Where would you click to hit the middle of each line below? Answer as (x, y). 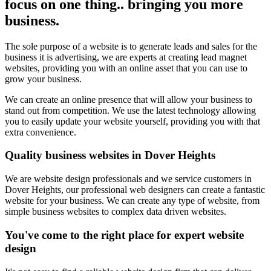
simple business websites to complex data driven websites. (116, 212)
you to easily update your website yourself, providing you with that (132, 121)
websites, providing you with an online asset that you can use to (126, 68)
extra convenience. (41, 132)
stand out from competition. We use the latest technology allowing (130, 110)
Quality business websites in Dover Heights (110, 155)
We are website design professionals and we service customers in (128, 179)
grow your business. (43, 79)
